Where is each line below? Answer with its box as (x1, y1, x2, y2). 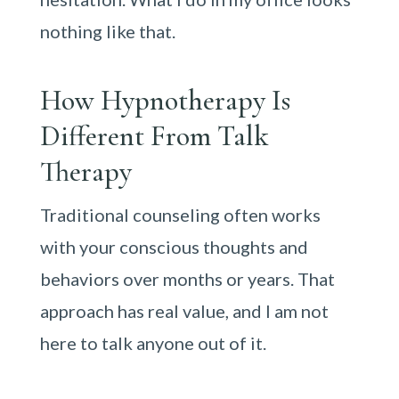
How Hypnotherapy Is (39, 83, 290, 118)
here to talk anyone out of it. (39, 332, 266, 354)
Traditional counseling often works (39, 204, 321, 225)
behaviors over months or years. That (39, 268, 335, 289)
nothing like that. (39, 20, 175, 42)
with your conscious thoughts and (39, 236, 308, 257)
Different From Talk (39, 118, 268, 153)
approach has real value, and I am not (39, 300, 329, 322)
